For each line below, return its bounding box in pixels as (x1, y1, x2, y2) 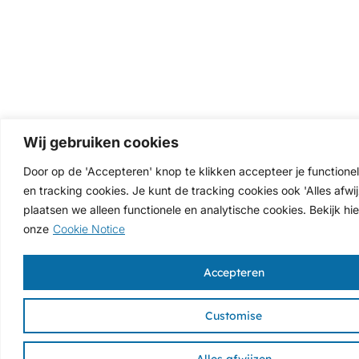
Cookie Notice (53, 221, 125, 236)
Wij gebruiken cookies (23, 133, 179, 151)
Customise (205, 308, 262, 323)
